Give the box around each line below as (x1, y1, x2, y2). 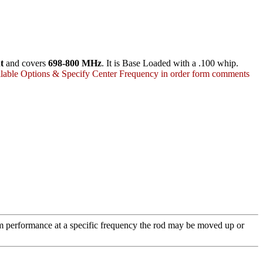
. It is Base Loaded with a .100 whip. (102, 58, 238, 68)
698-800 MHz (48, 58, 102, 68)
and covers (4, 58, 48, 68)
